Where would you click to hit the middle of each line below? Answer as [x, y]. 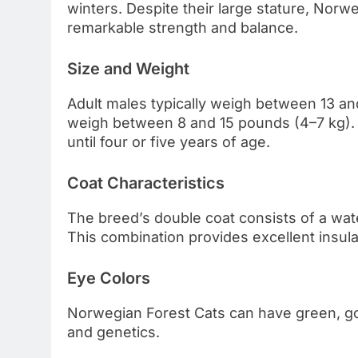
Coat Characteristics [146, 183]
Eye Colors [109, 278]
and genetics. [113, 332]
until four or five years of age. [169, 142]
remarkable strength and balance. [183, 28]
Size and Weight [128, 69]
